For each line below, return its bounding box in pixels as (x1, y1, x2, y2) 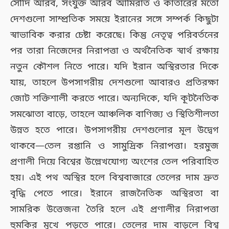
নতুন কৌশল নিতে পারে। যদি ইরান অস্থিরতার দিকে (10, 60, 219, 73)
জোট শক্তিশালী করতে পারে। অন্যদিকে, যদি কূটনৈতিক (10, 92, 219, 105)
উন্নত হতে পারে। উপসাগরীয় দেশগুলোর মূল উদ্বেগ (10, 124, 219, 136)
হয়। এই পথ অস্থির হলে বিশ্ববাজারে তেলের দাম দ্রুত (10, 171, 219, 184)
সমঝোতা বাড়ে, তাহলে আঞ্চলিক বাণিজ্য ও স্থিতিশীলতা (10, 108, 219, 121)
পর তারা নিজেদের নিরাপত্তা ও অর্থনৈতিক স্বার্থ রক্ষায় (10, 44, 219, 57)
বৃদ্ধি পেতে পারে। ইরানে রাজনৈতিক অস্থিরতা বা (10, 187, 219, 200)
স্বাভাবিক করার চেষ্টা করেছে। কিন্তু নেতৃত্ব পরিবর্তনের (10, 29, 219, 41)
